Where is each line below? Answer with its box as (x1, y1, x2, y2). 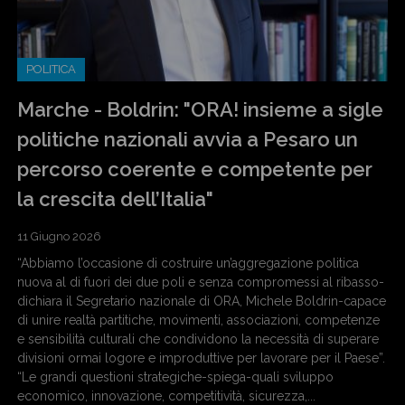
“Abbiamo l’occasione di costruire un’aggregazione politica (17, 255, 359, 270)
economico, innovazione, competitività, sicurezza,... (17, 388, 316, 403)
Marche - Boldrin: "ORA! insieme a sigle (17, 97, 383, 121)
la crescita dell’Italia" (17, 186, 213, 211)
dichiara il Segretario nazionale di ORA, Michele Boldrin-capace (17, 293, 386, 308)
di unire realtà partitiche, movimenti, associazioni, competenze (17, 312, 380, 327)
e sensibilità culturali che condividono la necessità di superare (17, 331, 379, 346)
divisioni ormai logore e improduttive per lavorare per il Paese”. (17, 350, 385, 365)
